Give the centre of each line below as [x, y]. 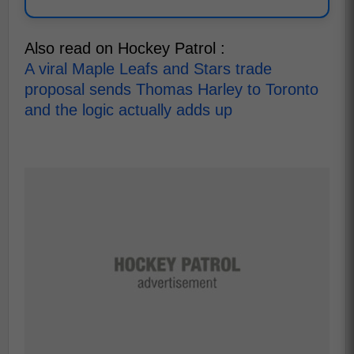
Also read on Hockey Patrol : [125, 48]
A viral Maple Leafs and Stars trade [148, 68]
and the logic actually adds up [128, 109]
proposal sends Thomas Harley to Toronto [171, 89]
